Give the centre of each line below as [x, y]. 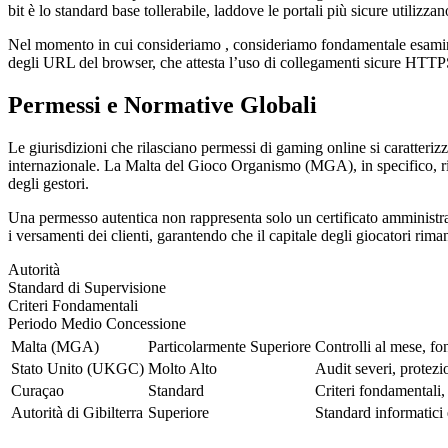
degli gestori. [48, 184]
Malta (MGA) [55, 347]
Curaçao [37, 391]
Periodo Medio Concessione [97, 324]
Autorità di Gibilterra [77, 413]
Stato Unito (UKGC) [77, 369]
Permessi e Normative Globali [162, 105]
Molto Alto [182, 369]
